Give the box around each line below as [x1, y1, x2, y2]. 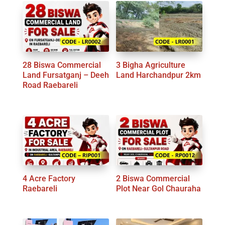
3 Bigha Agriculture [116, 60, 186, 70]
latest [111, 4, 131, 14]
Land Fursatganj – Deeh [22, 70, 109, 80]
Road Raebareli [22, 80, 78, 90]
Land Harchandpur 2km [116, 70, 201, 80]
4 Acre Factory [22, 174, 75, 184]
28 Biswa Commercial [22, 60, 101, 70]
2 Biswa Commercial [116, 174, 190, 184]
